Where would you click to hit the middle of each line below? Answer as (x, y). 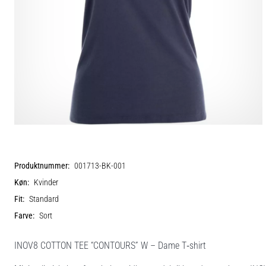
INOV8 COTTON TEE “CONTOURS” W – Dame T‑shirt (110, 245)
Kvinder (46, 182)
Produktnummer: (42, 166)
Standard (44, 199)
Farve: (24, 216)
